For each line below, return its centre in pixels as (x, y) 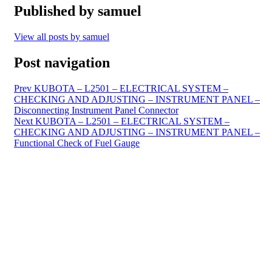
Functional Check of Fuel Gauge (77, 143)
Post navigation (62, 62)
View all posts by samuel (62, 36)
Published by (56, 11)
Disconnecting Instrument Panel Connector (96, 110)
